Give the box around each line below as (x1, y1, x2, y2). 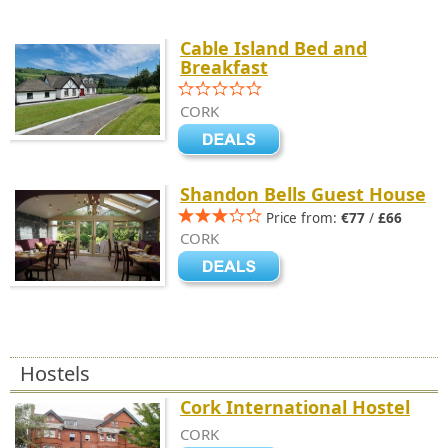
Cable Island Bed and (180, 36, 367, 60)
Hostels (20, 360, 90, 387)
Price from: (266, 208, 341, 227)
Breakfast (180, 55, 268, 79)
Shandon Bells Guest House (180, 182, 426, 206)
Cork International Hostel (180, 395, 410, 419)
